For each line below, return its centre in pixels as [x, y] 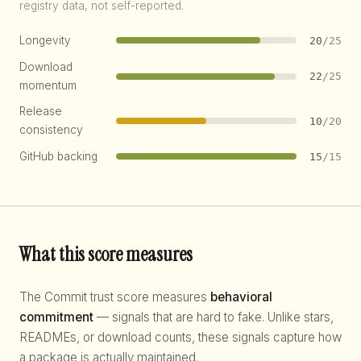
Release [41, 112]
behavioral [241, 297]
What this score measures [106, 255]
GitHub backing [58, 156]
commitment [56, 317]
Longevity [45, 40]
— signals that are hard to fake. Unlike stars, [214, 317]
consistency [51, 130]
